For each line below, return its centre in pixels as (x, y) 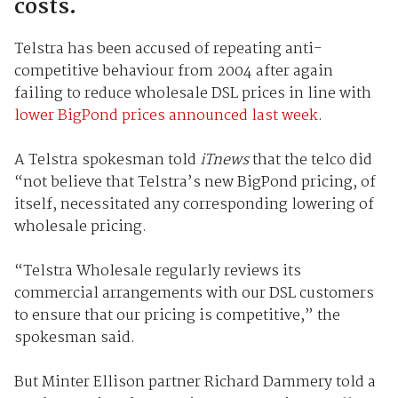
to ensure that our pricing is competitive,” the (177, 315)
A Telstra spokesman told (107, 160)
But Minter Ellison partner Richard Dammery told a (195, 382)
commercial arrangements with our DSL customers (194, 293)
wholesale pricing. (80, 227)
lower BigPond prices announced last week (166, 115)
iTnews (224, 160)
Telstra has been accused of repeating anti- (168, 49)
